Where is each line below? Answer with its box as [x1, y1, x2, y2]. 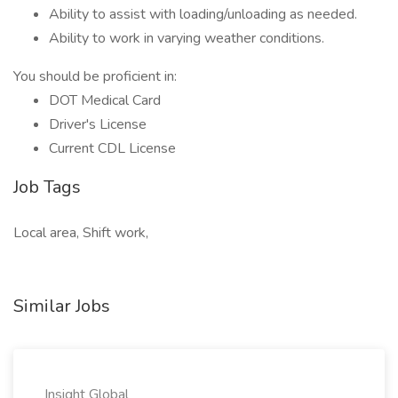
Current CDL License [49, 139, 176, 158]
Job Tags [13, 175, 81, 199]
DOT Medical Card [49, 91, 161, 110]
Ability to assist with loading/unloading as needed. [49, 4, 357, 24]
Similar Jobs [13, 294, 110, 318]
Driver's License [49, 115, 147, 134]
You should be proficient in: [13, 67, 177, 86]
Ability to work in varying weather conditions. [49, 28, 324, 48]
